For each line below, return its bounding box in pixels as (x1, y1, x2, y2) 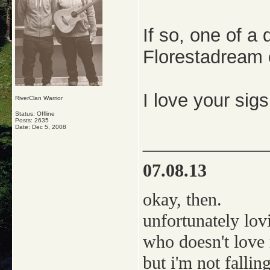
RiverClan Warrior (15, 95, 63, 101)
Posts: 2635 (15, 117, 49, 124)
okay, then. (143, 189, 222, 210)
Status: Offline (15, 110, 55, 117)
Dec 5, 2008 (32, 124, 66, 130)
